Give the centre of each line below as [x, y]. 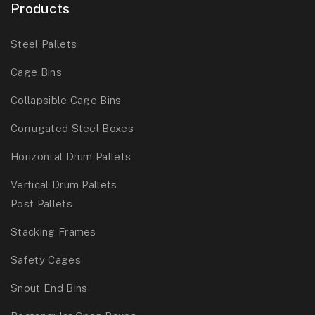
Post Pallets [41, 204]
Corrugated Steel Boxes [72, 129]
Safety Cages [46, 260]
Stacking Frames [53, 232]
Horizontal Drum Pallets [71, 157]
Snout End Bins [49, 288]
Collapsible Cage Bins [66, 101]
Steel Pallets [44, 44]
